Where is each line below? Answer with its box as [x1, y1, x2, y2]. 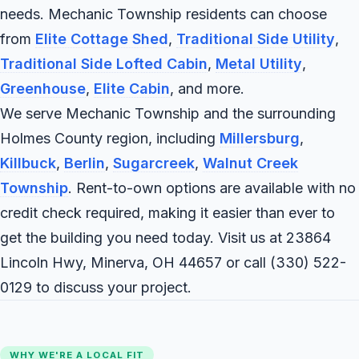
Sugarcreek [113, 154, 195, 171]
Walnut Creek [203, 154, 298, 171]
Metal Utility [216, 54, 302, 72]
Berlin [64, 154, 105, 171]
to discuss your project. [32, 278, 192, 296]
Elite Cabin [94, 79, 170, 97]
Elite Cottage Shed [35, 30, 168, 47]
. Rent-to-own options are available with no [68, 179, 356, 196]
